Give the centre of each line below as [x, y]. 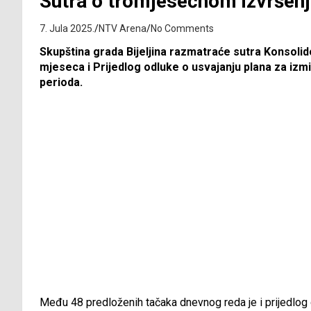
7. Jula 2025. [67, 29]
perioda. [61, 83]
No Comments [182, 29]
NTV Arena [123, 29]
